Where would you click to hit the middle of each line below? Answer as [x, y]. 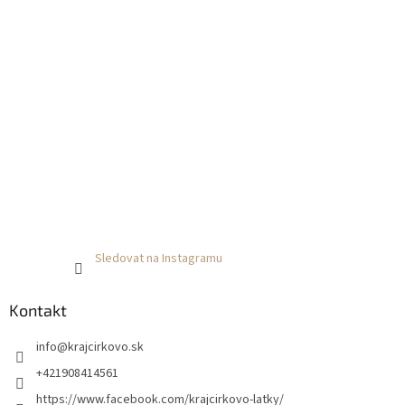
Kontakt [38, 311]
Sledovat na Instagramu [158, 259]
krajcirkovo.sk [106, 348]
